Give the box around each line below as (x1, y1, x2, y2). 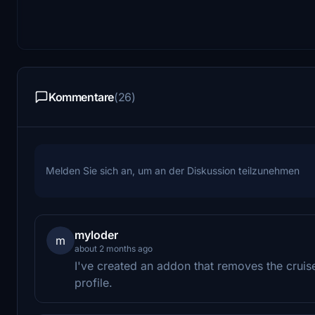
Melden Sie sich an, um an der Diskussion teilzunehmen (46, 164, 300, 176)
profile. (75, 275, 112, 290)
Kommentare (49, 89, 114, 104)
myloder (75, 227, 118, 242)
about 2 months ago (75, 243, 153, 254)
